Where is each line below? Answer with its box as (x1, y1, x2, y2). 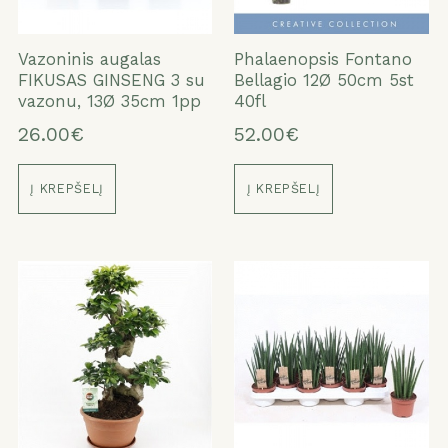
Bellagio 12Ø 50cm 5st (234, 70, 415, 91)
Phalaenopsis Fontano (234, 49, 413, 70)
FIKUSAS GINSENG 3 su (17, 70, 205, 91)
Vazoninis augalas (17, 49, 161, 70)
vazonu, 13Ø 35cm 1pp (17, 91, 201, 112)
